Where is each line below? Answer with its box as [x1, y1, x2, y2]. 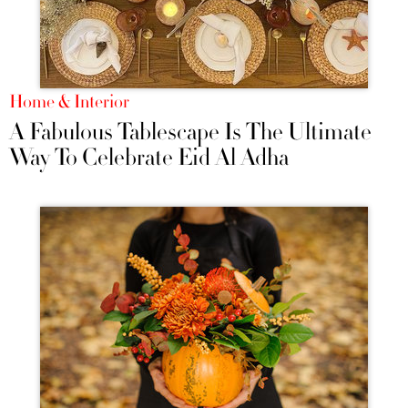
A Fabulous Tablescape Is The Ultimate [9, 117, 372, 148]
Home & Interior [9, 90, 129, 115]
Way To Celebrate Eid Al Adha [9, 142, 289, 174]
